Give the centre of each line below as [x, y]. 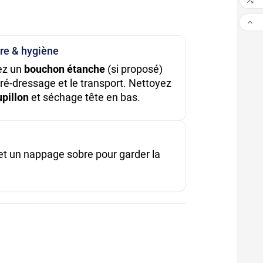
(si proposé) [134, 69]
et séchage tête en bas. [85, 97]
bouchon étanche [65, 69]
